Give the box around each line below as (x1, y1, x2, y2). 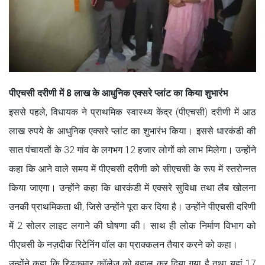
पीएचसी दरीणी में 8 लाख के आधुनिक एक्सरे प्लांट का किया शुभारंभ (9, 87, 228, 99)
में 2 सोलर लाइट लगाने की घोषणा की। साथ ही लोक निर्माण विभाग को (9, 219, 256, 231)
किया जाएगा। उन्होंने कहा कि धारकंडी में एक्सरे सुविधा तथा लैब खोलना (9, 182, 256, 193)
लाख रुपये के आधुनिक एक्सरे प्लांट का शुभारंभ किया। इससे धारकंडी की (9, 125, 256, 137)
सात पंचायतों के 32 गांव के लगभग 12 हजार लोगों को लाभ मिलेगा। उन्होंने (9, 144, 256, 156)
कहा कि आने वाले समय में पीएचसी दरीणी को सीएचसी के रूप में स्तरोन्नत (9, 163, 256, 174)
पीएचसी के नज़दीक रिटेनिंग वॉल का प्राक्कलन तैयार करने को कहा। (9, 238, 238, 250)
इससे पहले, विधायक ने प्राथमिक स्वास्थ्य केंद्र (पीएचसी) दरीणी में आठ (9, 106, 256, 118)
